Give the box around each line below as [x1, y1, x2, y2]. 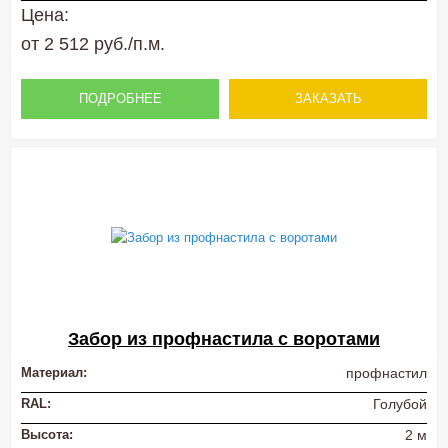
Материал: [21, 365, 87, 381]
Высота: [21, 427, 73, 443]
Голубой [373, 396, 427, 413]
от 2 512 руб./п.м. [21, 34, 165, 55]
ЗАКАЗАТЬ [294, 91, 362, 107]
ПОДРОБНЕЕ [78, 91, 162, 107]
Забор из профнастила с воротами [68, 329, 380, 350]
